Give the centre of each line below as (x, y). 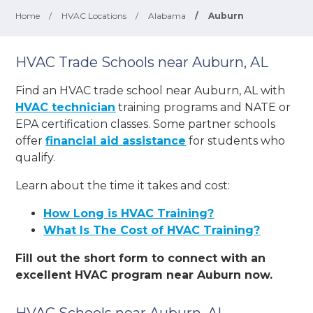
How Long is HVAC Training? (129, 213)
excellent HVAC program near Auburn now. (144, 275)
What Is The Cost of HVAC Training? (152, 230)
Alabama (167, 16)
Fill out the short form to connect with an (141, 258)
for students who (236, 140)
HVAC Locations (94, 16)
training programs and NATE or (203, 107)
